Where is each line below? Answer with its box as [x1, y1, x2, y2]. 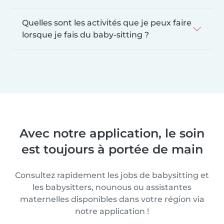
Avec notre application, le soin [19, 125, 204, 140]
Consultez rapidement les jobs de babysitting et [15, 170, 209, 180]
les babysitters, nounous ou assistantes [32, 182, 191, 192]
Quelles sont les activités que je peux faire [22, 17, 191, 27]
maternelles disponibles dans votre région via [19, 194, 204, 204]
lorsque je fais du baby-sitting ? [22, 29, 149, 39]
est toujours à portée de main [21, 141, 203, 156]
